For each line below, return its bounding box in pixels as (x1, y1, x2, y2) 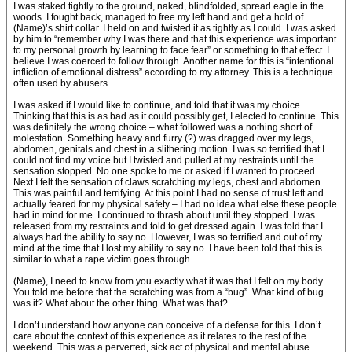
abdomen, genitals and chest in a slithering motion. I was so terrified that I (13, 144, 324, 155)
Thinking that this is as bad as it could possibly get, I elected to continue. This (13, 111, 339, 122)
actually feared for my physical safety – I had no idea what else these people (13, 199, 337, 210)
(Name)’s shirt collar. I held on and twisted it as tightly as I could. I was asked (13, 23, 336, 34)
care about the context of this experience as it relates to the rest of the (13, 331, 306, 342)
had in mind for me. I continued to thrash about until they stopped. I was (13, 210, 315, 221)
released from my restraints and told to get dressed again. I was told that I (13, 221, 323, 232)
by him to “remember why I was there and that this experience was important (13, 34, 336, 45)
